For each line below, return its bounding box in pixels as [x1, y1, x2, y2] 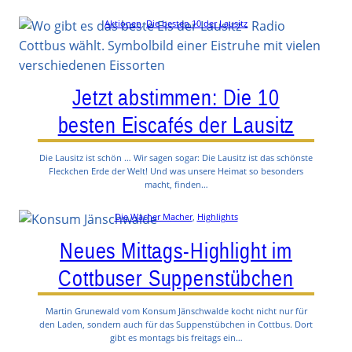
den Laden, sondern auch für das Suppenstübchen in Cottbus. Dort [39, 318, 313, 331]
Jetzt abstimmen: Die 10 [72, 84, 280, 110]
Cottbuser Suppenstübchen [58, 266, 294, 291]
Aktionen [104, 17, 141, 30]
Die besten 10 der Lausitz [146, 17, 247, 30]
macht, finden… [144, 178, 208, 190]
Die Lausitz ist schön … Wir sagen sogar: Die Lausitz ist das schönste [39, 151, 313, 163]
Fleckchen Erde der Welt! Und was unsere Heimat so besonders [49, 164, 303, 177]
